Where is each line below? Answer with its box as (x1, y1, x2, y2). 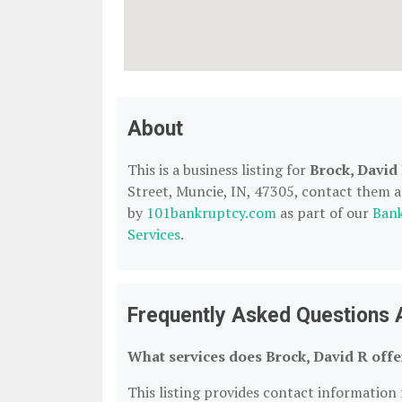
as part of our (276, 203, 372, 223)
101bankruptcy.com (146, 203, 276, 223)
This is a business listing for (127, 160, 310, 179)
